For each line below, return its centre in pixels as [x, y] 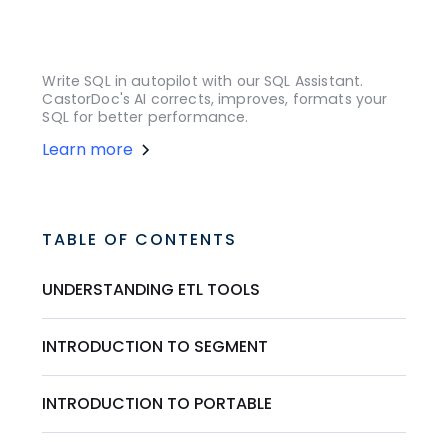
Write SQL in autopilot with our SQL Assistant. [203, 80]
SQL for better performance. [145, 116]
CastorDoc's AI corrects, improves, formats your [215, 98]
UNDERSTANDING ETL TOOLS [151, 289]
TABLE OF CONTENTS [140, 239]
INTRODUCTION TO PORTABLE [157, 403]
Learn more [88, 149]
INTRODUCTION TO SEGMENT [155, 346]
